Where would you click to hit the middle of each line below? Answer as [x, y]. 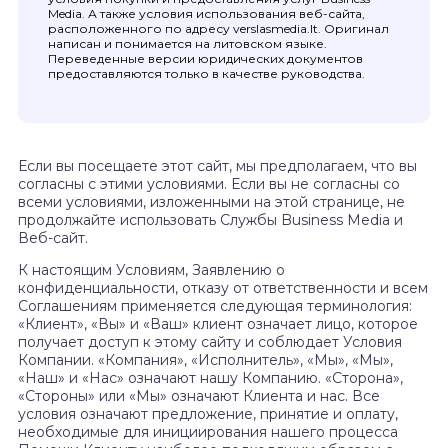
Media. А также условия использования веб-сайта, [206, 13]
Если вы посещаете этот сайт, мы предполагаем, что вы [217, 166]
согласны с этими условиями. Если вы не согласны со [209, 184]
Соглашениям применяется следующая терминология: [215, 306]
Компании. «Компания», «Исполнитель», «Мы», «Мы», [205, 360]
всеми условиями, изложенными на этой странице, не [211, 202]
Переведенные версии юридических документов [205, 58]
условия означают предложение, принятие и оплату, [208, 414]
